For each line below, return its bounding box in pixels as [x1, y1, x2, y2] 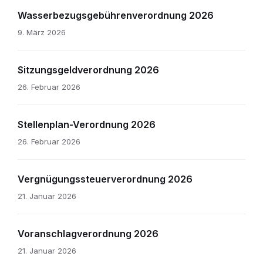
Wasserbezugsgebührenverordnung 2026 [18, 9, 214, 22]
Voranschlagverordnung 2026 [18, 228, 159, 240]
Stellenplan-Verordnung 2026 [18, 119, 156, 131]
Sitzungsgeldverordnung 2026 [18, 64, 159, 76]
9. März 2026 [18, 28, 66, 38]
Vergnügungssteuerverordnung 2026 [18, 173, 193, 186]
